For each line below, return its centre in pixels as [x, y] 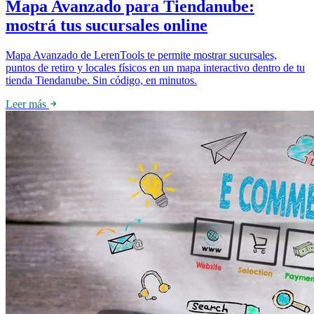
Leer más [27, 104]
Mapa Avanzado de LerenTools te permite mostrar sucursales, [141, 55]
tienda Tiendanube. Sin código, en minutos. [101, 80]
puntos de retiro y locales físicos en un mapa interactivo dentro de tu [155, 67]
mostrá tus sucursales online [107, 25]
